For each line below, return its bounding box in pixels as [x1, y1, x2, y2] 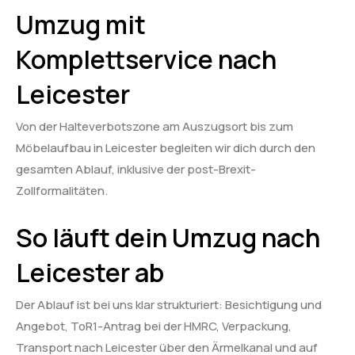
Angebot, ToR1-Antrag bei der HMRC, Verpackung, [16, 318, 292, 335]
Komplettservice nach [16, 42, 277, 78]
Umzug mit [16, 7, 146, 43]
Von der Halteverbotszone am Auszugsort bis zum [16, 118, 293, 136]
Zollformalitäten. [16, 182, 108, 200]
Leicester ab [16, 255, 164, 291]
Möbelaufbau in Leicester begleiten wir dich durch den [16, 139, 315, 157]
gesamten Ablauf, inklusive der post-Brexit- [16, 161, 256, 178]
